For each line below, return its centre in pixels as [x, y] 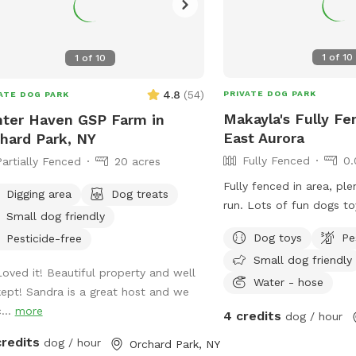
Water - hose [289, 282]
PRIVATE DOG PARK [270, 93]
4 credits [253, 315]
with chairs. [254, 243]
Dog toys [278, 237]
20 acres [137, 161]
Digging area [39, 193]
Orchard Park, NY [174, 344]
